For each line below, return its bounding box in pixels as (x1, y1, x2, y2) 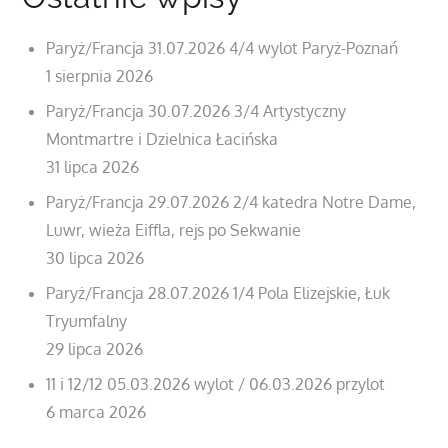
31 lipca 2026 (46, 156, 140, 177)
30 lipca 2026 (46, 247, 145, 268)
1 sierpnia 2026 (46, 65, 154, 86)
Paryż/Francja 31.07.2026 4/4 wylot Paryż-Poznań (46, 37, 399, 58)
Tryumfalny (46, 310, 128, 331)
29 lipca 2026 (46, 338, 144, 359)
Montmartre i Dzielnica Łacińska (46, 128, 279, 149)
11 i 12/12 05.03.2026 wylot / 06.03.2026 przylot (46, 373, 386, 394)
